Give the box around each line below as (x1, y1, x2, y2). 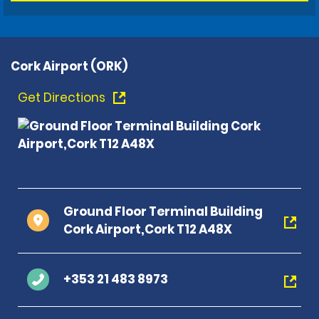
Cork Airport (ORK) (11, 57, 127, 75)
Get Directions (18, 88, 108, 106)
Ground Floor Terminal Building (63, 202, 263, 220)
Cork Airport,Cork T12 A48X (63, 220, 232, 238)
